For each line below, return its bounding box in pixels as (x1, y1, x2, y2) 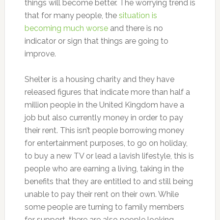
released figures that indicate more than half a (24, 87, 190, 97)
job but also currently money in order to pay (24, 113, 183, 123)
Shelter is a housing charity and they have (24, 75, 174, 84)
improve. (24, 49, 56, 59)
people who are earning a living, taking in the (24, 164, 184, 174)
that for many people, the (24, 11, 119, 21)
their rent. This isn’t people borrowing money (24, 126, 184, 136)
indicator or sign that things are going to (24, 36, 168, 46)
